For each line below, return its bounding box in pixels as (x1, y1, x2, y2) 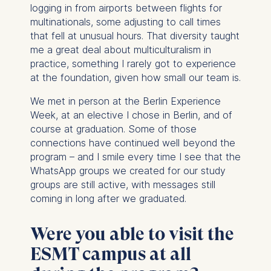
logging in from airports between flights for (30, 1, 222, 14)
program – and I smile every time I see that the (30, 150, 241, 163)
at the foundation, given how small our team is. (30, 71, 241, 83)
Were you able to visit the (30, 223, 234, 244)
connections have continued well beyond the (30, 136, 235, 149)
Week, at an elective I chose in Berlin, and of (30, 108, 232, 121)
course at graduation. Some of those (30, 122, 197, 135)
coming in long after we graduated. (30, 192, 189, 204)
